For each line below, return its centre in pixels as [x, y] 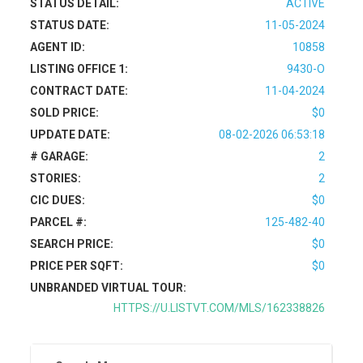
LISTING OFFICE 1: [79, 69]
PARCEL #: [59, 222]
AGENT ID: [58, 47]
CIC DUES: [58, 200]
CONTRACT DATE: [79, 91]
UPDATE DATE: [70, 135]
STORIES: [56, 178]
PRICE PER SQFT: [77, 266]
